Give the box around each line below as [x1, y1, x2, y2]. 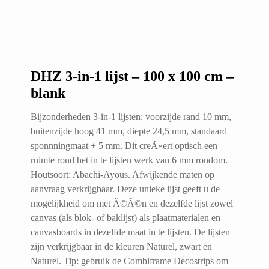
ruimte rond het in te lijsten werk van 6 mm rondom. [31, 154, 228, 165]
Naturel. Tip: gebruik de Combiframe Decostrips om [31, 255, 228, 266]
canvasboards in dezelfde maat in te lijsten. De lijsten [31, 226, 230, 237]
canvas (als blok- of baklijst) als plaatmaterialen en [31, 212, 220, 223]
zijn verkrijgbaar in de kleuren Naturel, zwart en [31, 241, 212, 252]
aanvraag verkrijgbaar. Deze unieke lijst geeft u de [31, 183, 220, 194]
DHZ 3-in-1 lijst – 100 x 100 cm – [31, 68, 234, 85]
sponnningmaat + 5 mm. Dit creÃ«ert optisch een [31, 140, 217, 151]
